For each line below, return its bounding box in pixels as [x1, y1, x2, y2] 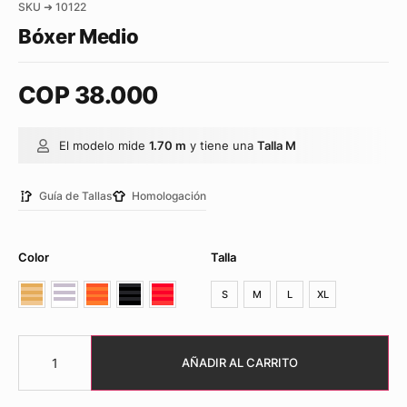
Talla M [257, 137, 296, 153]
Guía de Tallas [38, 189, 112, 203]
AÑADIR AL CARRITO [182, 355, 298, 371]
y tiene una [186, 137, 257, 153]
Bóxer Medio [18, 25, 139, 49]
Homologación [132, 189, 206, 203]
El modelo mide [59, 137, 149, 153]
